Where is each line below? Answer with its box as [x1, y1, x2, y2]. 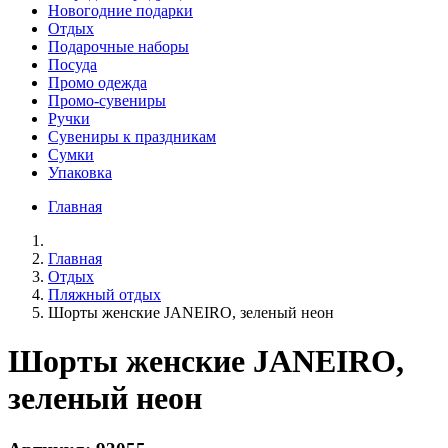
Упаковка [48, 163, 112, 181]
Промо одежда [48, 73, 147, 91]
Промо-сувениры [48, 91, 166, 109]
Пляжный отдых [48, 285, 161, 303]
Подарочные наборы [48, 37, 189, 55]
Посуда [48, 55, 97, 73]
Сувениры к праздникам [48, 127, 216, 145]
